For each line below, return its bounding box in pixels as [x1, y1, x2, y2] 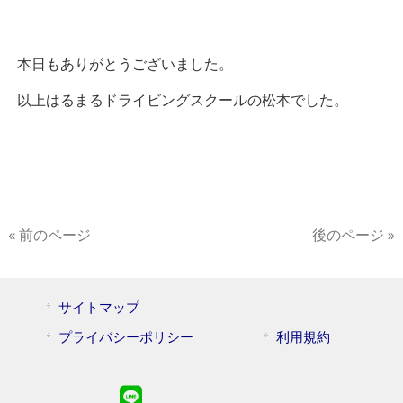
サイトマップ [58, 298, 139, 316]
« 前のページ [7, 225, 91, 245]
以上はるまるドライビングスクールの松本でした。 [16, 90, 348, 110]
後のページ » [312, 225, 396, 245]
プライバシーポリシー [58, 327, 193, 345]
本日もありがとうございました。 [16, 54, 233, 74]
